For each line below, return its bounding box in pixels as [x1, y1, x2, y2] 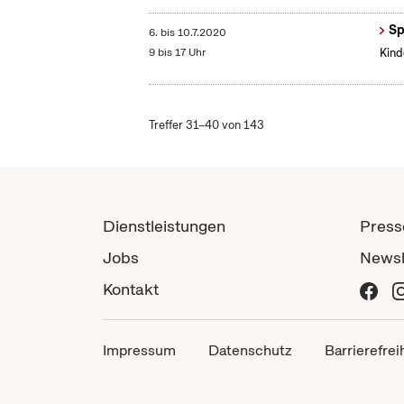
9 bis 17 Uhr [149, 45, 207, 60]
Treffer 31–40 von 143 [149, 117, 265, 133]
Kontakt [103, 279, 159, 300]
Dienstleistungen [103, 216, 225, 237]
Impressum [103, 341, 176, 361]
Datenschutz [208, 341, 292, 361]
